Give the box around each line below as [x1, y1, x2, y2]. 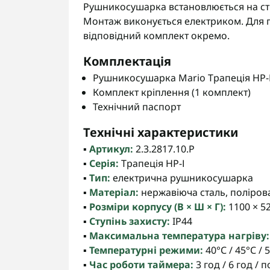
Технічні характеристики [83, 124, 238, 140]
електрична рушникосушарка [110, 171, 253, 184]
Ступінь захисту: [89, 215, 170, 228]
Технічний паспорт [93, 100, 181, 113]
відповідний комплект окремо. [83, 29, 230, 42]
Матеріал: [89, 186, 139, 199]
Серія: [89, 157, 119, 170]
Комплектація [83, 53, 171, 69]
